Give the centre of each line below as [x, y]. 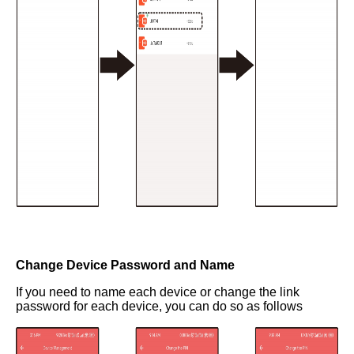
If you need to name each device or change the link [158, 292]
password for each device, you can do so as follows [159, 306]
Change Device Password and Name [125, 265]
